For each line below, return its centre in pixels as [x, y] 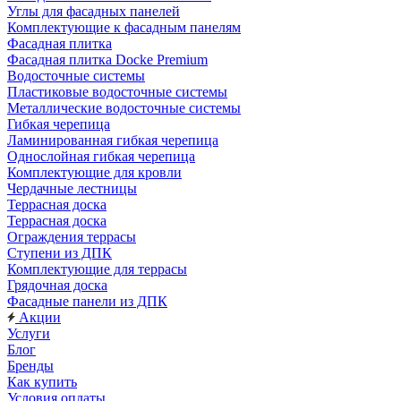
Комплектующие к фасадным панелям [124, 27]
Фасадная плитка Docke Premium [107, 60]
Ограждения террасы [72, 237]
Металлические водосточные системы [124, 108]
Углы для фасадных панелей [94, 11]
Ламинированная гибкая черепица [113, 140]
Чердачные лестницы [72, 188]
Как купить [42, 382]
